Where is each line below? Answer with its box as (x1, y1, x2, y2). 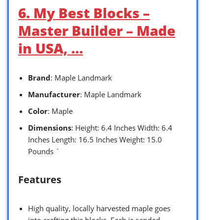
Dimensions (28, 123, 71, 133)
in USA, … (18, 39, 83, 58)
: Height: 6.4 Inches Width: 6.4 (71, 123, 172, 133)
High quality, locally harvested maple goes (28, 203, 170, 214)
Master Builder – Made (18, 21, 175, 40)
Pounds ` (28, 146, 60, 157)
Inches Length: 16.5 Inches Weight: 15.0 (28, 135, 162, 145)
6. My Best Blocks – (18, 3, 150, 23)
